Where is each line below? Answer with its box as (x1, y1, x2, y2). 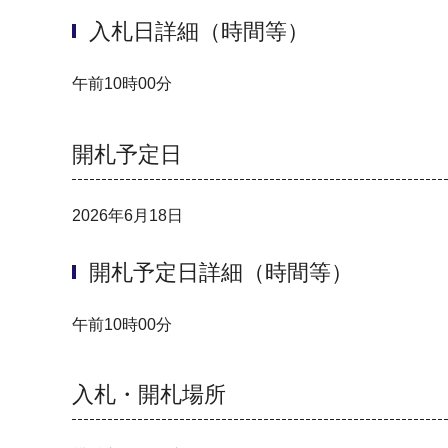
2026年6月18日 (72, 206, 183, 224)
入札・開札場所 (72, 382, 226, 408)
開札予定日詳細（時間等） (89, 260, 353, 286)
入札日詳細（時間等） (89, 19, 309, 45)
